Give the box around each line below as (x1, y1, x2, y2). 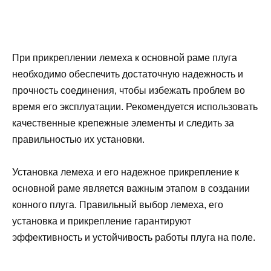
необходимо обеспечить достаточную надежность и (12, 69, 243, 80)
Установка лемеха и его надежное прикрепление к (12, 167, 239, 178)
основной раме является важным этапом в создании (12, 183, 250, 194)
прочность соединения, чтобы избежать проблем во (12, 85, 245, 96)
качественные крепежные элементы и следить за (12, 118, 234, 129)
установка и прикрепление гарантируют (12, 216, 191, 227)
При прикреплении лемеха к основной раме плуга (12, 53, 237, 64)
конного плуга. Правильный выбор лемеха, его (12, 200, 223, 211)
